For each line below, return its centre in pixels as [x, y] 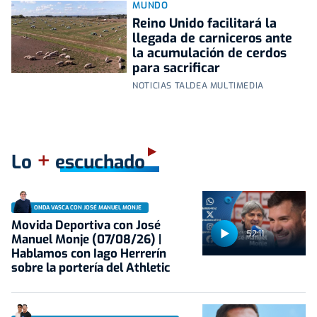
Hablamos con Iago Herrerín [89, 254]
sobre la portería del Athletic [91, 268]
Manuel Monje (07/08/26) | [86, 240]
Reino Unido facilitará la [205, 24]
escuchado [98, 163]
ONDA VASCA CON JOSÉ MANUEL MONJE [88, 207]
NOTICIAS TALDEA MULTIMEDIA [198, 86]
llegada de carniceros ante [213, 39]
